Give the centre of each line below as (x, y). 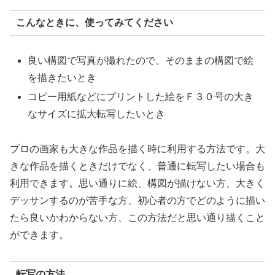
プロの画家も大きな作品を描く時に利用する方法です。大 (137, 149)
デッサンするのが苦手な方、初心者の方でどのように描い (137, 200)
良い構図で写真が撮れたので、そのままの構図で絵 (141, 60)
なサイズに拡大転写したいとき (97, 114)
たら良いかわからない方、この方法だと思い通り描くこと (137, 217)
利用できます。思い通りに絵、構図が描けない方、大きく (137, 183)
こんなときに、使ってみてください (94, 23)
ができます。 (39, 234)
